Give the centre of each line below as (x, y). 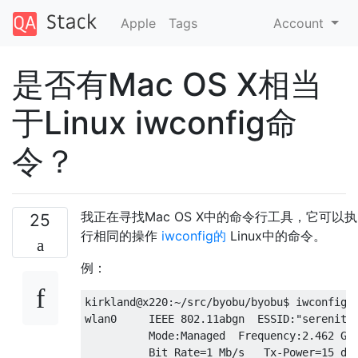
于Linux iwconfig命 (155, 122)
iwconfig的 (196, 235)
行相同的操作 (121, 235)
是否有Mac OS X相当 (167, 84)
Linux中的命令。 (278, 235)
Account (301, 23)
